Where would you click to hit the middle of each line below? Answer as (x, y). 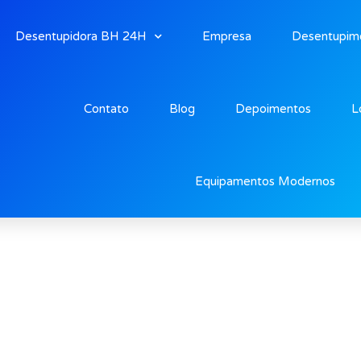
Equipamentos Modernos (265, 181)
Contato (106, 109)
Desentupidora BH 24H (81, 36)
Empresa (226, 36)
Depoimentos (273, 109)
